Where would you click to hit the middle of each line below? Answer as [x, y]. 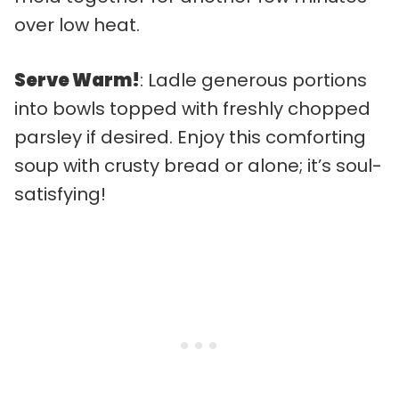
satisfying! [60, 194]
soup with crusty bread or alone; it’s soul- [198, 165]
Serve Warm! [77, 80]
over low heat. [77, 24]
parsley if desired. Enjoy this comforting [190, 137]
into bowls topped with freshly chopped [192, 108]
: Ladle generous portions [253, 80]
